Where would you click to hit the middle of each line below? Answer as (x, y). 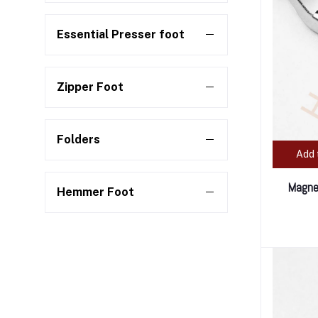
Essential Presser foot (121, 34)
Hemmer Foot (95, 192)
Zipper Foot (90, 87)
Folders (78, 139)
